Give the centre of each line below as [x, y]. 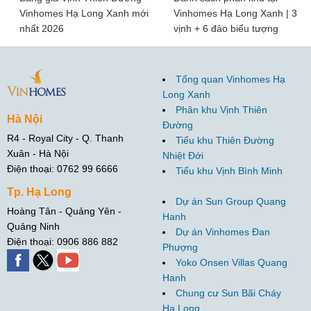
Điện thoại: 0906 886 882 [62, 241]
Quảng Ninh [33, 226]
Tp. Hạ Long [39, 192]
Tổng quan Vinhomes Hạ [230, 79]
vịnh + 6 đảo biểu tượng [226, 29]
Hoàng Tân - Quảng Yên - [64, 211]
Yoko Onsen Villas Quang [232, 263]
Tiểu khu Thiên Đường [225, 141]
